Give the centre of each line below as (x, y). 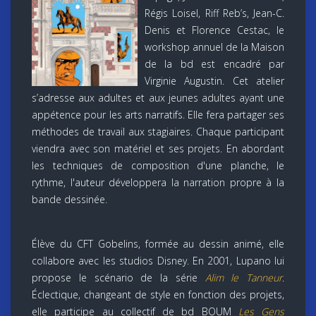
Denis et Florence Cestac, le (214, 30)
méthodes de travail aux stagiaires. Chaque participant (158, 131)
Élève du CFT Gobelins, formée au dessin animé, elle (158, 243)
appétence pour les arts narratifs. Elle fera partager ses (158, 114)
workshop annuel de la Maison (214, 47)
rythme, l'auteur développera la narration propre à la (158, 182)
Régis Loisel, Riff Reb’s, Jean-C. (214, 13)
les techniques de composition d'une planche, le (158, 165)
